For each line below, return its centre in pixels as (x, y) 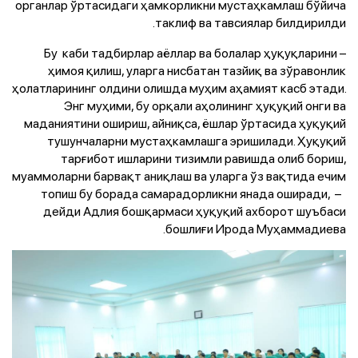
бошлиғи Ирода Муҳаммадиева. (256, 228)
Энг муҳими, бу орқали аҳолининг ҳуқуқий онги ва (205, 105)
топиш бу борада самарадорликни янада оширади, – (193, 193)
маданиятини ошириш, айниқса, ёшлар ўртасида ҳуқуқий (185, 123)
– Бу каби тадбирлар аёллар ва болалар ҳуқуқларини (191, 52)
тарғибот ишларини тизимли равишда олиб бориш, (203, 158)
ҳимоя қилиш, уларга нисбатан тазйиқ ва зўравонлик (197, 70)
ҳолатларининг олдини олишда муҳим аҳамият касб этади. (179, 88)
